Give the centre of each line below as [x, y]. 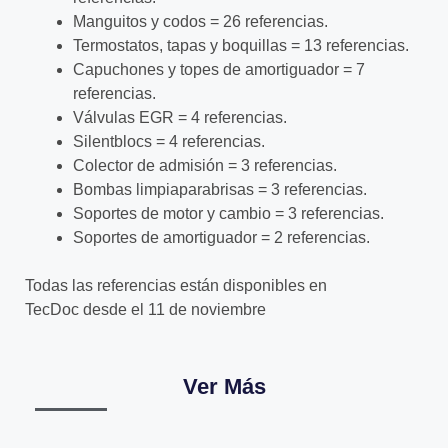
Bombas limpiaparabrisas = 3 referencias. [220, 189]
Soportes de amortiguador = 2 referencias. [221, 237]
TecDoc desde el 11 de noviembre [145, 309]
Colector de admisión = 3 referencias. [205, 165]
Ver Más [224, 386]
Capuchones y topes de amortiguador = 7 [219, 69]
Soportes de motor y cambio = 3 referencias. [228, 213]
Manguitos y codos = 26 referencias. [200, 21]
